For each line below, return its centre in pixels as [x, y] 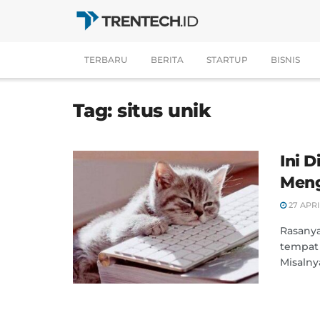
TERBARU [106, 60]
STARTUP [227, 60]
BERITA [167, 60]
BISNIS [285, 60]
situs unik [164, 111]
